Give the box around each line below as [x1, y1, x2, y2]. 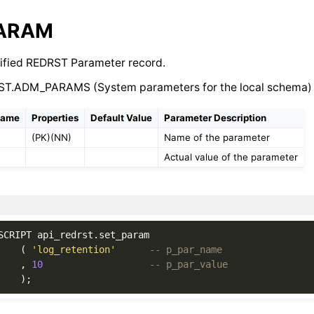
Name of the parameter [164, 131, 271, 143]
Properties [32, 111, 79, 123]
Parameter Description [164, 111, 267, 123]
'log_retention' [31, 243, 116, 255]
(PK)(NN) [32, 131, 72, 143]
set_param [98, 228, 149, 240]
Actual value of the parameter [164, 151, 299, 163]
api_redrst [36, 228, 93, 240]
